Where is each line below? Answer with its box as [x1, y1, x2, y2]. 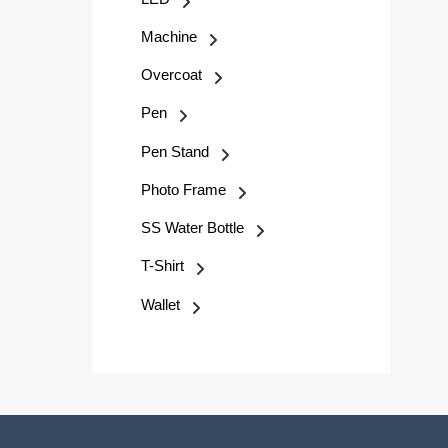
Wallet [141, 295, 180, 313]
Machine [141, 27, 197, 45]
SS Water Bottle [141, 219, 244, 236]
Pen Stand [141, 142, 209, 160]
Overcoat [141, 66, 202, 83]
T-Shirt [141, 257, 184, 275]
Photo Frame [141, 180, 226, 198]
